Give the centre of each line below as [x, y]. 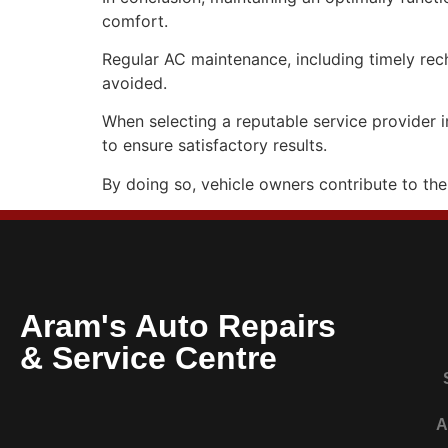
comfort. [135, 20]
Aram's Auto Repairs [178, 326]
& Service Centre [148, 358]
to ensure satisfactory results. [214, 145]
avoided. [134, 83]
